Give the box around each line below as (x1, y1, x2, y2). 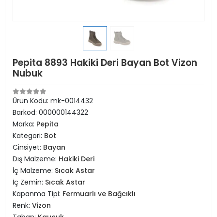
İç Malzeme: (13, 166, 55, 175)
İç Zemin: (13, 177, 45, 187)
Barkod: (13, 108, 39, 117)
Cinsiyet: (13, 142, 43, 152)
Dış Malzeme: (13, 154, 59, 164)
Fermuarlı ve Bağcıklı (62, 189, 136, 199)
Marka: (13, 119, 36, 129)
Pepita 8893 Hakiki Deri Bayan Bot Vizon (13, 56, 197, 69)
